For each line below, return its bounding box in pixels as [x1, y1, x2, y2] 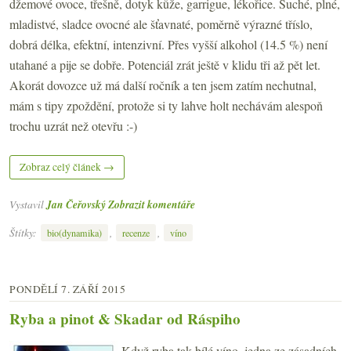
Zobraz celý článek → [20, 159, 114, 174]
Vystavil [9, 196, 46, 212]
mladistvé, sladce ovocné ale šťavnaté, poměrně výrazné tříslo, [9, 15, 313, 32]
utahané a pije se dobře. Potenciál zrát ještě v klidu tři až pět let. [9, 56, 320, 73]
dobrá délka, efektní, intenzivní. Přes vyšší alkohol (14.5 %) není [9, 35, 327, 52]
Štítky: [9, 225, 39, 241]
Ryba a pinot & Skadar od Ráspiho [9, 308, 241, 331]
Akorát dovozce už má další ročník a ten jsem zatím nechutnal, [9, 76, 317, 93]
